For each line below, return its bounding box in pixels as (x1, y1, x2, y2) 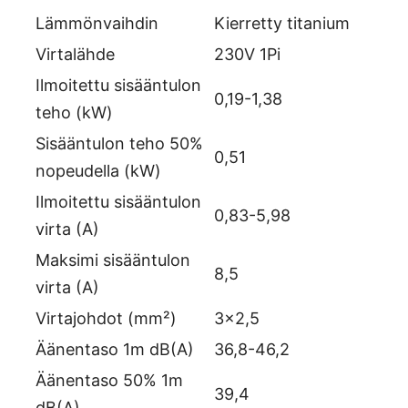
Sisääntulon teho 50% (36, 134, 203, 154)
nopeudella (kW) (36, 161, 161, 181)
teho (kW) (36, 103, 113, 123)
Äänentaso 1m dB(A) (36, 340, 194, 360)
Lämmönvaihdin (36, 14, 158, 34)
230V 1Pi (214, 45, 280, 65)
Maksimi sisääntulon (36, 250, 190, 270)
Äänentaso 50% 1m (36, 371, 183, 391)
